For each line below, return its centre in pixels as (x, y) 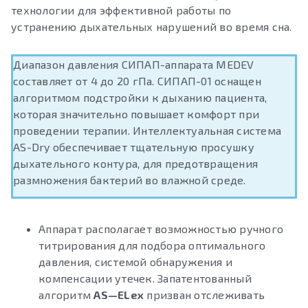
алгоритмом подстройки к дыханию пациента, (140, 98)
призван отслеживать (204, 295)
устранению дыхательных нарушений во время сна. (152, 27)
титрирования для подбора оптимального (152, 245)
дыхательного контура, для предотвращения (135, 164)
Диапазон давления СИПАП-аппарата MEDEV (134, 65)
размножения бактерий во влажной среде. (130, 180)
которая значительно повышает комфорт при (136, 114)
